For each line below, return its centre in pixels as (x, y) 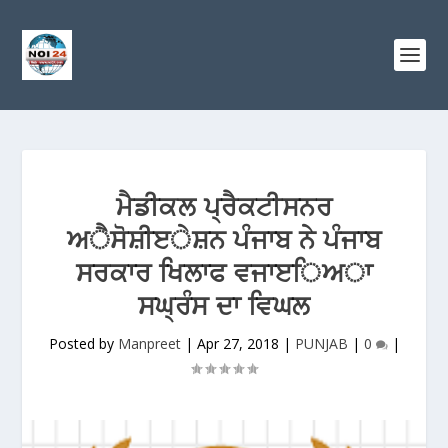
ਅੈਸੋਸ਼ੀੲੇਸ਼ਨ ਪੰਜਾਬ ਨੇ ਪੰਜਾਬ (224, 239)
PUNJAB (321, 343)
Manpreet (149, 343)
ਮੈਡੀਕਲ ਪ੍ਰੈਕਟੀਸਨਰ (224, 206)
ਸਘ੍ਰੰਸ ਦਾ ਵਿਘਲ (224, 305)
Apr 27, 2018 (237, 343)
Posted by (83, 343)
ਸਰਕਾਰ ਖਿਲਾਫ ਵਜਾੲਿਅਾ (224, 272)
